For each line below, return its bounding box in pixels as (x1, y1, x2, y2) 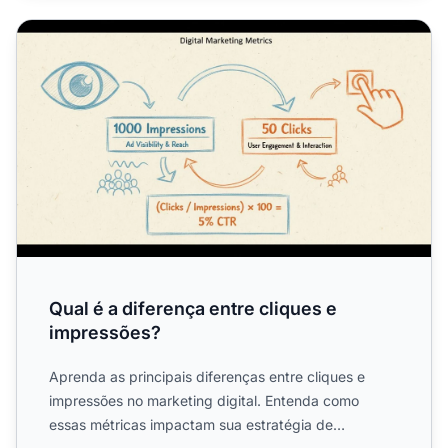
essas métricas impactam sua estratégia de (49, 416, 333, 434)
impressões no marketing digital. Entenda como (49, 392, 359, 410)
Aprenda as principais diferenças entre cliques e (49, 368, 365, 386)
